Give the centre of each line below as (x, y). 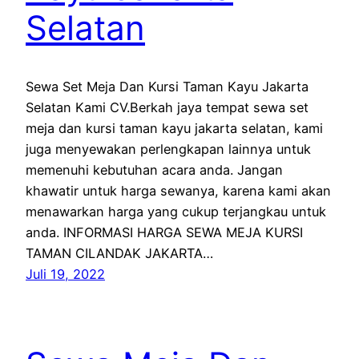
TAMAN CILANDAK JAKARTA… (119, 254)
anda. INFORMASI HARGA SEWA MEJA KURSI (164, 233)
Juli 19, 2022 (65, 274)
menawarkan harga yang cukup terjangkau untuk (176, 212)
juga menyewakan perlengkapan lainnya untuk (168, 149)
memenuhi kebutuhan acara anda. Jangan (154, 170)
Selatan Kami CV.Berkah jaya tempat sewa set (167, 108)
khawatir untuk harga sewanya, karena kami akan (178, 191)
